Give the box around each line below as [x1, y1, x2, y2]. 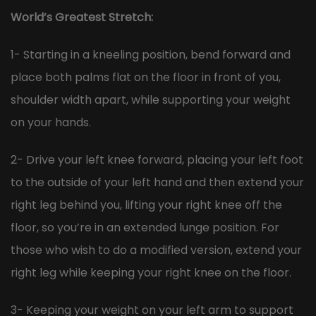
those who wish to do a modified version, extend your [11, 242, 302, 259]
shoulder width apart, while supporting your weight [11, 92, 291, 109]
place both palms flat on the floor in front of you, [11, 69, 281, 86]
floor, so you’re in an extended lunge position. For [11, 219, 279, 236]
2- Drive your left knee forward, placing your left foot [11, 152, 303, 169]
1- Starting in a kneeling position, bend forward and [11, 47, 291, 63]
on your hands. [11, 114, 91, 131]
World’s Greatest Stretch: [11, 9, 153, 26]
